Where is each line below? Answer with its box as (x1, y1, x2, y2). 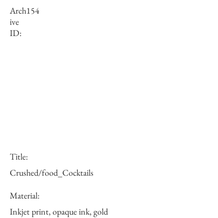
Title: (10, 151, 28, 162)
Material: (10, 190, 39, 201)
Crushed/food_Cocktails (10, 167, 93, 178)
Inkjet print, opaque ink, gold (10, 206, 108, 217)
